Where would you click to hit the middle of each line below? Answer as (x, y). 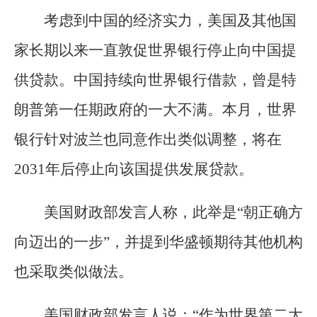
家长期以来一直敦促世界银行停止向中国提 (155, 50)
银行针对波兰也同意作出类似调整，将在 (148, 139)
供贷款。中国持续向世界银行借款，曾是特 (155, 80)
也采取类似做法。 (74, 271)
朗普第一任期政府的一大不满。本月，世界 (155, 109)
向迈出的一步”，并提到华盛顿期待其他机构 (158, 242)
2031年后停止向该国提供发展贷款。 (134, 169)
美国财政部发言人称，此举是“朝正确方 (173, 212)
